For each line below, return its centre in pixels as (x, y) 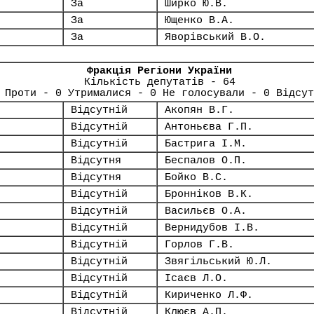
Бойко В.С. (196, 177)
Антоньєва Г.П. (209, 127)
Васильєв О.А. (206, 211)
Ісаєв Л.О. (196, 278)
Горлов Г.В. (199, 245)
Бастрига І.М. (206, 144)
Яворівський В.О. (215, 37)
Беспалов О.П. (206, 161)
